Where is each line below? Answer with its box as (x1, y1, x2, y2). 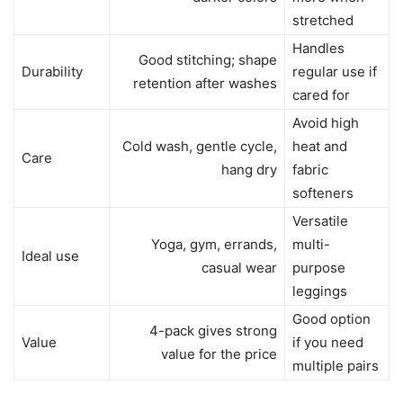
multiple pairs (292, 357, 379, 374)
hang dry (221, 161, 277, 178)
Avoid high (292, 114, 359, 131)
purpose (292, 259, 345, 276)
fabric (292, 161, 328, 178)
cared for (292, 86, 350, 103)
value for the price (161, 345, 277, 363)
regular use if (292, 63, 377, 80)
